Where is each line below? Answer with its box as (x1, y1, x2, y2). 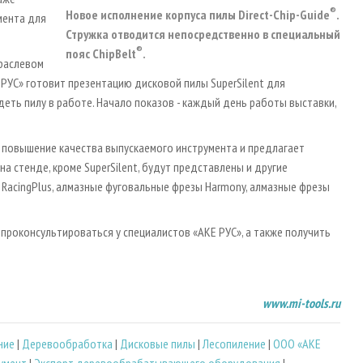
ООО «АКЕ (273, 335, 321, 352)
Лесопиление (203, 335, 266, 352)
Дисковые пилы (120, 335, 195, 352)
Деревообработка (22, 335, 113, 352)
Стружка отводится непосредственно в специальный (66, 25, 340, 42)
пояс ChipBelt (66, 45, 136, 62)
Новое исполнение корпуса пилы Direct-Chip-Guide (66, 6, 330, 23)
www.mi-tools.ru (263, 294, 340, 311)
